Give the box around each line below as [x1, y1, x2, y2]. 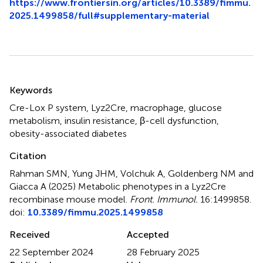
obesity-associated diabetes [9, 127, 127, 139]
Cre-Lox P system [9, 102, 86, 113]
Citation [9, 150, 46, 161]
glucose [188, 102, 222, 113]
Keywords [9, 84, 52, 96]
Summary [9, 73, 70, 91]
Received [9, 228, 50, 240]
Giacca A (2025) [9, 180, 78, 192]
